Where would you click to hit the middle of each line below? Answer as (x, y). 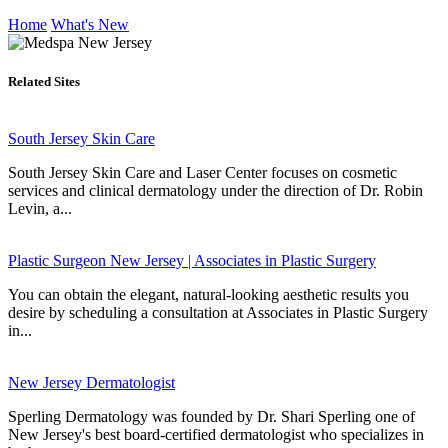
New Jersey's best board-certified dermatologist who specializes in (216, 435)
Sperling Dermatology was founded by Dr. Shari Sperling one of (211, 417)
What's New (90, 24)
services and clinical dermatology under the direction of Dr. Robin (215, 191)
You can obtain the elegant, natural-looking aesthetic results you (208, 295)
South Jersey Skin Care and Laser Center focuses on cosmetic (202, 173)
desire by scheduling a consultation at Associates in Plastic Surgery (218, 313)
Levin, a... (40, 209)
